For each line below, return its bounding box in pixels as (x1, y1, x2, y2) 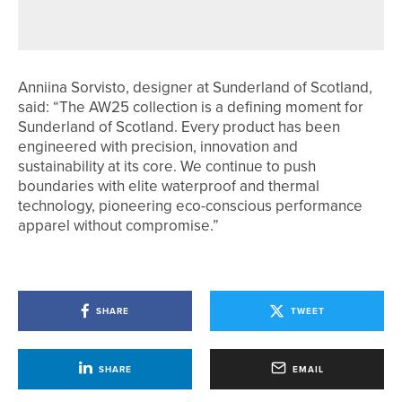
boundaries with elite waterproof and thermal (18, 175, 319, 197)
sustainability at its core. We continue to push (18, 155, 316, 177)
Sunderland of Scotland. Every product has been (18, 116, 340, 137)
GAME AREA (136, 5, 208, 34)
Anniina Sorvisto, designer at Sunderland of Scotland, (18, 76, 372, 98)
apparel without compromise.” (18, 214, 219, 236)
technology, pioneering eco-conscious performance (18, 195, 363, 216)
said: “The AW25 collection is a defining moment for (18, 96, 363, 118)
